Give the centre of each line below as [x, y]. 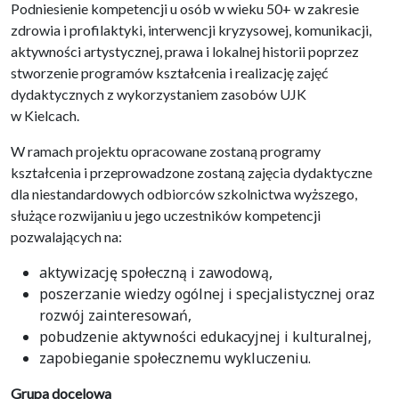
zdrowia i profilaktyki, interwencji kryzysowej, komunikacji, [191, 29]
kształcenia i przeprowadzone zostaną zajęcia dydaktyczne [191, 172]
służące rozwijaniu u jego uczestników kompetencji [166, 215]
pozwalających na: [66, 236]
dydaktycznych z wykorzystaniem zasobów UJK [159, 94]
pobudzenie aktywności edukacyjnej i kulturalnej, [205, 336]
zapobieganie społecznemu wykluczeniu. [175, 358]
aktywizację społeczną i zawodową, [156, 272]
